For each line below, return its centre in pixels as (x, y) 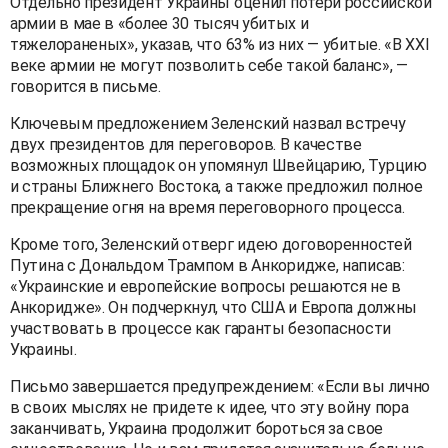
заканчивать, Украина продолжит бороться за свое (196, 429)
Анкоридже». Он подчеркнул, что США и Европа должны (214, 308)
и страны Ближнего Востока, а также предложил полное (216, 187)
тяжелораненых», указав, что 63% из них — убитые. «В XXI (220, 45)
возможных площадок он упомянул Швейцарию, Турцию (218, 166)
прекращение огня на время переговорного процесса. (207, 208)
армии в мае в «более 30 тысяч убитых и (159, 24)
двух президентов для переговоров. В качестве (186, 145)
